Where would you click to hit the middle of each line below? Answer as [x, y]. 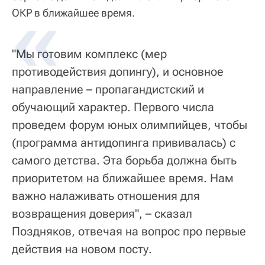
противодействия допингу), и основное [118, 72]
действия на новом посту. [82, 249]
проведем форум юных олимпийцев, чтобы [130, 125]
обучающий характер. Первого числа [113, 107]
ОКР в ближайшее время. [73, 13]
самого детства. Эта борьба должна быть [124, 161]
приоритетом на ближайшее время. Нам [123, 178]
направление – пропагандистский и [108, 90]
